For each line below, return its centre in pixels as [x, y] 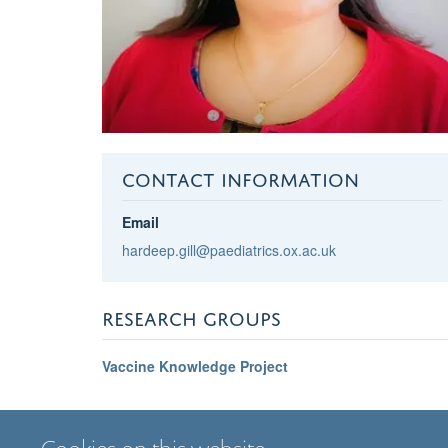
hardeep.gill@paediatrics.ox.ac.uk [228, 249]
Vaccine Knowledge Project [195, 365]
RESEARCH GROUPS [191, 315]
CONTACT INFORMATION [240, 176]
